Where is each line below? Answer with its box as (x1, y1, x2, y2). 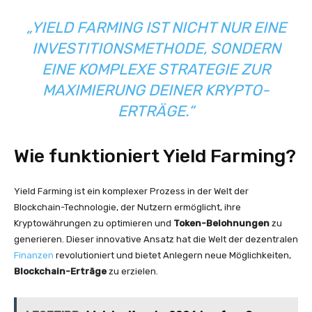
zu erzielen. (107, 266, 158, 276)
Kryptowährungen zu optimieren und (14, 218, 173, 228)
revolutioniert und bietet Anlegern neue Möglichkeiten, (54, 250, 291, 260)
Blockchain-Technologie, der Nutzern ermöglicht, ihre (14, 202, 241, 212)
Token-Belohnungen (173, 218, 270, 228)
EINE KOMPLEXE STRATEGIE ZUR (42, 60, 270, 79)
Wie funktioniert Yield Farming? (14, 145, 296, 167)
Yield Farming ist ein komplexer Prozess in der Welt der (14, 186, 249, 196)
